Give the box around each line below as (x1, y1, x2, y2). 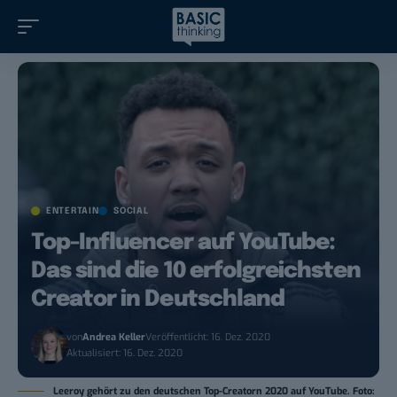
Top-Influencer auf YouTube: (31, 231, 336, 255)
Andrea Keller (82, 331, 146, 345)
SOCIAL (113, 206, 149, 216)
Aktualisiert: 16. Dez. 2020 (66, 346, 183, 361)
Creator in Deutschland (31, 288, 284, 312)
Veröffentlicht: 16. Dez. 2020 (145, 331, 271, 345)
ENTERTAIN (46, 206, 99, 216)
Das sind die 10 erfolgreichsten (31, 260, 362, 284)
